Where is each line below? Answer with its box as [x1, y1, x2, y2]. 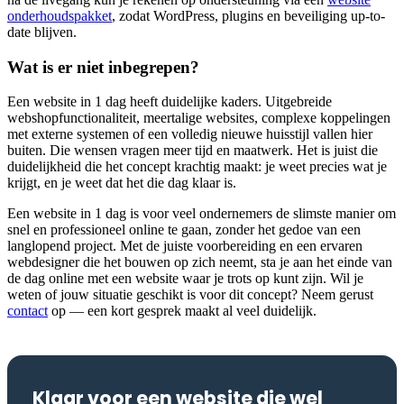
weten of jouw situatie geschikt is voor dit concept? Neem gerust [7, 287, 373, 303]
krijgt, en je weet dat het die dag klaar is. [7, 175, 236, 191]
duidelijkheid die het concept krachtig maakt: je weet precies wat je [7, 159, 387, 175]
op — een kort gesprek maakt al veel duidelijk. [48, 303, 317, 319]
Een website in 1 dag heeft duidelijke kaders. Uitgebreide [7, 94, 332, 110]
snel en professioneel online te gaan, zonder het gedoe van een [7, 222, 361, 238]
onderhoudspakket [7, 7, 112, 23]
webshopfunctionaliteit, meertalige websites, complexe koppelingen [7, 110, 390, 126]
